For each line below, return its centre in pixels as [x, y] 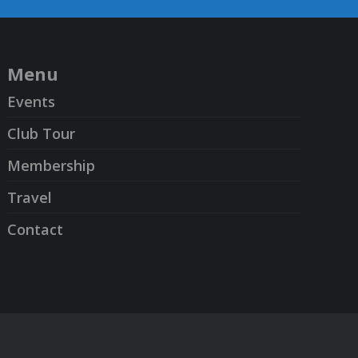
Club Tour [42, 133]
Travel [30, 197]
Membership [52, 165]
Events [32, 101]
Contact [36, 229]
